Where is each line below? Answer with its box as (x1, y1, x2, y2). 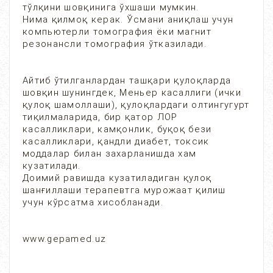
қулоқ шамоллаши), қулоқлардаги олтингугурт (23, 99, 250, 110)
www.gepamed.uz (23, 233, 116, 244)
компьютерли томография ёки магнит (23, 26, 211, 37)
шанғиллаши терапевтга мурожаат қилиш (23, 185, 226, 196)
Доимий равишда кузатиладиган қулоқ (23, 172, 212, 183)
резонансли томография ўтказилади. (23, 38, 207, 49)
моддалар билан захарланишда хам (23, 148, 197, 159)
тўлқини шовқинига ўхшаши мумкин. (23, 2, 206, 13)
